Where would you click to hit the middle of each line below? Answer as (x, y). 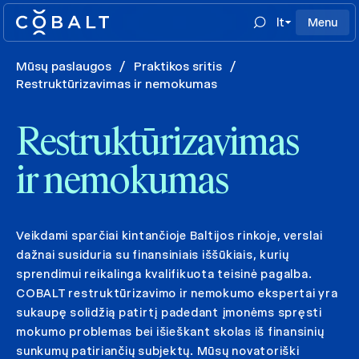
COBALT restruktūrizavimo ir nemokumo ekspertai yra (177, 293)
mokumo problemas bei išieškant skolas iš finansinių (170, 332)
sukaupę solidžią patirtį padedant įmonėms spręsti (169, 313)
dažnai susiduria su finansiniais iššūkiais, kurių (153, 255)
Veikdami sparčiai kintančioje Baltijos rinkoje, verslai (169, 236)
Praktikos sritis (178, 66)
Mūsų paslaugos (64, 66)
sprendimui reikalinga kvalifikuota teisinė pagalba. (164, 274)
